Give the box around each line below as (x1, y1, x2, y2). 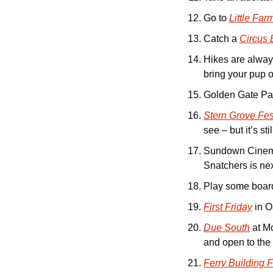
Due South (204, 222, 250, 233)
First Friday (204, 202, 252, 212)
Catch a (204, 34, 239, 44)
